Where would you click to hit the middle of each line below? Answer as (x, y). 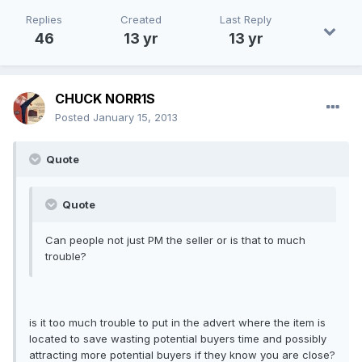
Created (141, 20)
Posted (74, 118)
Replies (44, 20)
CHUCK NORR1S (105, 99)
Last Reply (246, 20)
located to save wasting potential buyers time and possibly (178, 339)
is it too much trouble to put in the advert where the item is (177, 323)
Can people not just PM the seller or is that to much (175, 240)
